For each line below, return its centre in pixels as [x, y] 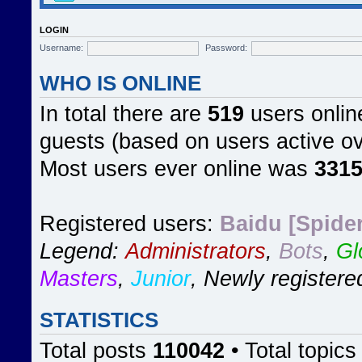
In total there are [124, 114]
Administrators [196, 251]
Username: [61, 47]
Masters [79, 279]
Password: [227, 47]
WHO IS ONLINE [120, 83]
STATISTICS [99, 320]
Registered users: [130, 224]
